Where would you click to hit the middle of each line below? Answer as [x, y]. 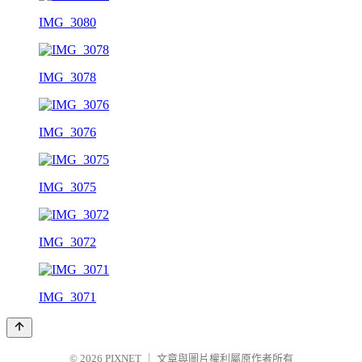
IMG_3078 [67, 77]
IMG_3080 [67, 22]
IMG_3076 [67, 132]
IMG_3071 [67, 297]
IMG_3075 [67, 187]
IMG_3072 [67, 242]
